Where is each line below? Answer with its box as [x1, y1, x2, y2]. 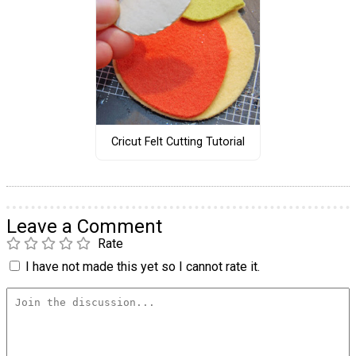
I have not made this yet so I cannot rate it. [25, 258, 260, 274]
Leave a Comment [6, 215, 162, 238]
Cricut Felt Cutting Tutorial [110, 135, 245, 149]
